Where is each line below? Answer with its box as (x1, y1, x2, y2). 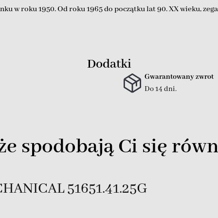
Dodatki (87, 56, 131, 73)
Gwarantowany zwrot (144, 73, 214, 82)
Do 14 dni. (144, 85, 177, 94)
